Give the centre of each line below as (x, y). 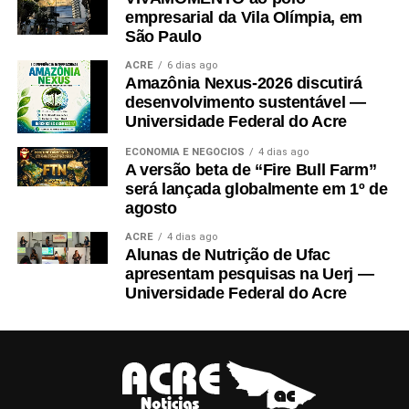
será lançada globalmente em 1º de (256, 189)
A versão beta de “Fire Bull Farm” (251, 170)
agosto (151, 209)
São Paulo (163, 37)
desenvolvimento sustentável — (245, 103)
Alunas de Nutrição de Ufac (227, 255)
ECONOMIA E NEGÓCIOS (184, 152)
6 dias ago (192, 66)
